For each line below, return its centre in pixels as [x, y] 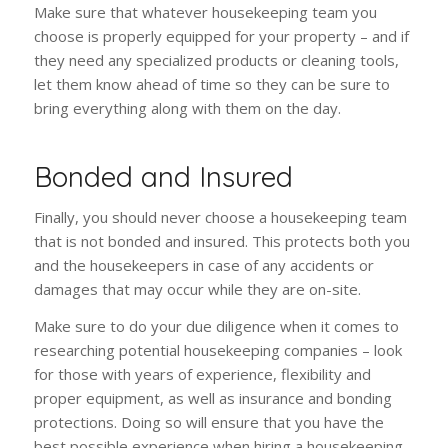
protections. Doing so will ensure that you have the [208, 421]
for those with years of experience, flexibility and [202, 373]
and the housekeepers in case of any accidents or [203, 264]
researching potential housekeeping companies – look [217, 349]
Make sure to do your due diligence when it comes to [216, 325]
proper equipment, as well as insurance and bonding [212, 397]
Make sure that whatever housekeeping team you [205, 12]
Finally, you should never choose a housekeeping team [220, 216]
